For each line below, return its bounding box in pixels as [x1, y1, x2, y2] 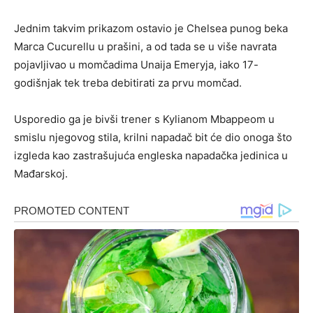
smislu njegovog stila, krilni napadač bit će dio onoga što [14, 131, 292, 145]
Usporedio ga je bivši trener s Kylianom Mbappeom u [14, 112, 275, 126]
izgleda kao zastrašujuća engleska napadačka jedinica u [14, 149, 288, 163]
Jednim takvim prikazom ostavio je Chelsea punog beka [14, 22, 288, 36]
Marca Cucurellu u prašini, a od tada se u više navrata [14, 40, 277, 54]
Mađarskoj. [14, 167, 68, 181]
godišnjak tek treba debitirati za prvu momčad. [14, 76, 242, 90]
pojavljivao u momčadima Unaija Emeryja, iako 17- [14, 58, 259, 72]
